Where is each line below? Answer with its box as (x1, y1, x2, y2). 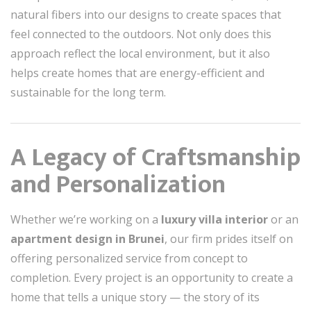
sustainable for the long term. (10, 85, 166, 100)
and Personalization (10, 164, 226, 205)
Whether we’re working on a (10, 212, 161, 227)
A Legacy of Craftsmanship (10, 137, 301, 178)
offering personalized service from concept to (10, 251, 248, 266)
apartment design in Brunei (10, 231, 165, 246)
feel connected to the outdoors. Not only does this (10, 26, 271, 42)
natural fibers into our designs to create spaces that (10, 7, 281, 22)
